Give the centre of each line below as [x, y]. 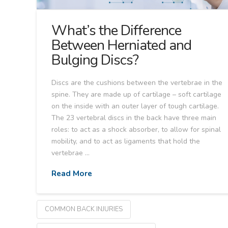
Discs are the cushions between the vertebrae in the [137, 82]
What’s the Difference [116, 31]
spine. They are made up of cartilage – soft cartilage [137, 94]
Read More [72, 174]
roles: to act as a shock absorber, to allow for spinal [136, 129]
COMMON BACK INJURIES [84, 209]
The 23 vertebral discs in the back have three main [134, 118]
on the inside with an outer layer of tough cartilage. [135, 106]
